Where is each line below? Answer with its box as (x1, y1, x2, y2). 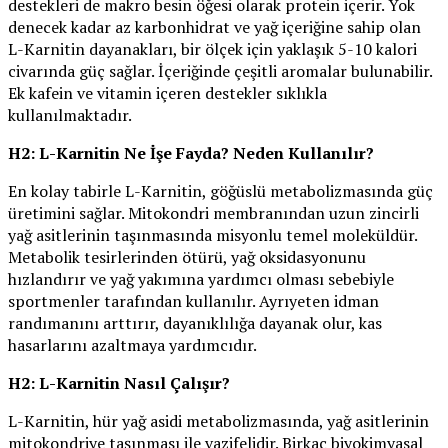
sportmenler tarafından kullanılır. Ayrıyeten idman (8, 290, 379, 313)
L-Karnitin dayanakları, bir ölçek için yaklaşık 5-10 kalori (8, 38, 417, 61)
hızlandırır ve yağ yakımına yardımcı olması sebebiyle (8, 268, 394, 291)
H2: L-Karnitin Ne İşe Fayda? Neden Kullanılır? (8, 142, 374, 165)
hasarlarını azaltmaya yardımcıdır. (8, 334, 257, 357)
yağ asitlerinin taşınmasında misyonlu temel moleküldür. (8, 224, 417, 247)
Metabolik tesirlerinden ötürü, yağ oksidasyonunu (8, 246, 366, 269)
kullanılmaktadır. (8, 104, 132, 127)
